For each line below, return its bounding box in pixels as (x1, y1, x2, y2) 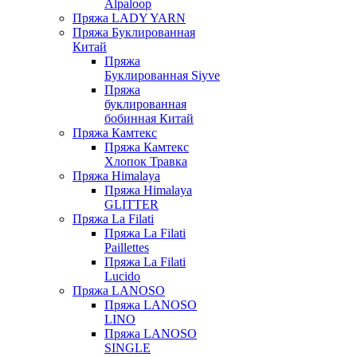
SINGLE (104, 341, 151, 355)
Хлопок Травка (104, 155, 187, 168)
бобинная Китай (104, 112, 194, 125)
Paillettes (104, 241, 149, 254)
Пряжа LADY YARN (73, 11, 186, 25)
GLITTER (104, 198, 159, 211)
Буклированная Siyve (104, 69, 220, 82)
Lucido (104, 269, 140, 283)
